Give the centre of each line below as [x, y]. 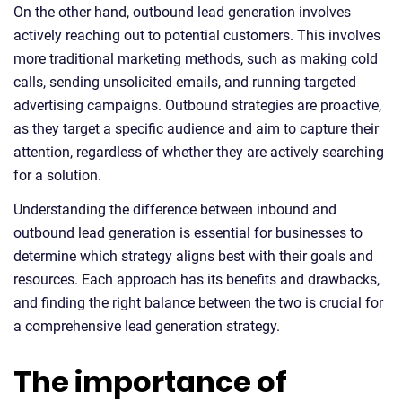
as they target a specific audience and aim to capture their [196, 129]
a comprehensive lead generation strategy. [147, 327]
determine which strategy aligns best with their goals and [193, 257]
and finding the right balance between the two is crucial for [198, 303]
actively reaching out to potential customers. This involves [197, 36]
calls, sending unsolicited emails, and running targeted [185, 83]
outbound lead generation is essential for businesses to [188, 233]
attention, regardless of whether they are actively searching [199, 153]
